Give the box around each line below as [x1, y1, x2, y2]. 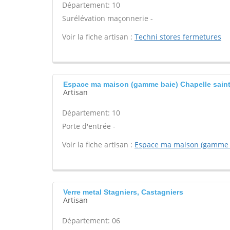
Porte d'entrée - [62, 121, 116, 131]
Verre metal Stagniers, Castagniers [63, 188, 183, 196]
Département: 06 [62, 216, 120, 225]
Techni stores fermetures [135, 32, 221, 42]
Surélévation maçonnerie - [62, 13, 153, 23]
